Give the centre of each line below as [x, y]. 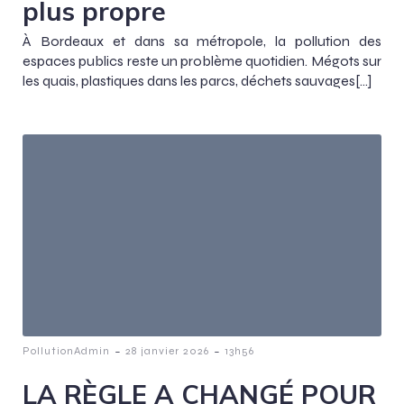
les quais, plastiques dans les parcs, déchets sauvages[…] [197, 80]
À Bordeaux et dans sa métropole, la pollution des [202, 41]
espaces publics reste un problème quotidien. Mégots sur [202, 60]
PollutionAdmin [66, 350]
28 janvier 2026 [167, 350]
